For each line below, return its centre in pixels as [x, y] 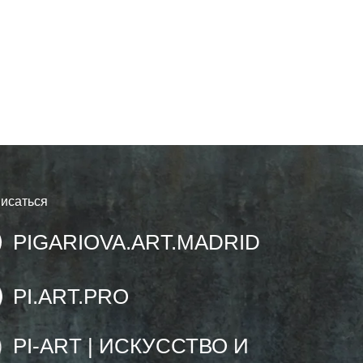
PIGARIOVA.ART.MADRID [137, 242]
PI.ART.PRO [71, 297]
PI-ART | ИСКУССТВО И [131, 346]
